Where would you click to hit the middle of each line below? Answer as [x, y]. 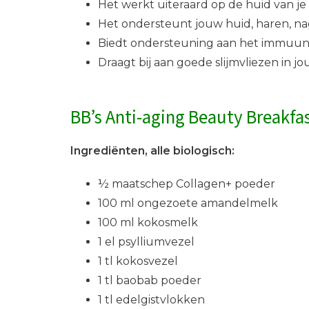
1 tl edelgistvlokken [151, 300]
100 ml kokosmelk [148, 223]
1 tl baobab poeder [150, 281]
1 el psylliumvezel [146, 242]
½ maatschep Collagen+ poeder [187, 184]
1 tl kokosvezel [138, 261]
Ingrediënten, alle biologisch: [152, 150]
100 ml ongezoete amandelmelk [188, 203]
